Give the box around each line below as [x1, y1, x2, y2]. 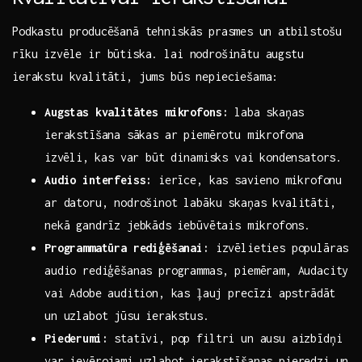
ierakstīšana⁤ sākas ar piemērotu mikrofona [44, 128, 305, 142]
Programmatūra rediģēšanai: [44, 241, 209, 255]
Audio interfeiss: [44, 173, 153, 187]
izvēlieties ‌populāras [208, 241, 349, 255]
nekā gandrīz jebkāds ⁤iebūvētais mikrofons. [44, 218, 311, 233]
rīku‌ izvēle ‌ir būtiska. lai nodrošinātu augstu [12, 47, 304, 61]
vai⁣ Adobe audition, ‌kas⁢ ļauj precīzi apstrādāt [44, 286, 336, 301]
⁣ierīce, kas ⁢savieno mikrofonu [152, 173, 343, 187]
